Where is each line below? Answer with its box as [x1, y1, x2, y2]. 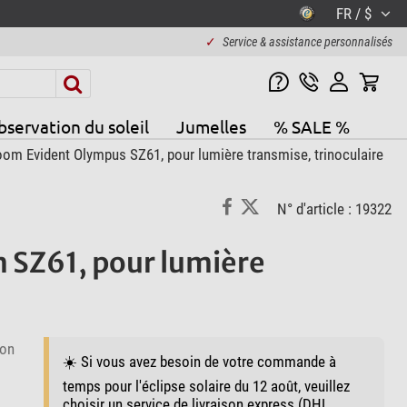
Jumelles [175, 114, 246, 137]
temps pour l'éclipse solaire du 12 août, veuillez [62, 376, 350, 395]
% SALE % [273, 114, 350, 137]
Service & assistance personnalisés [222, 35, 392, 49]
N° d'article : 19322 [276, 200, 392, 219]
